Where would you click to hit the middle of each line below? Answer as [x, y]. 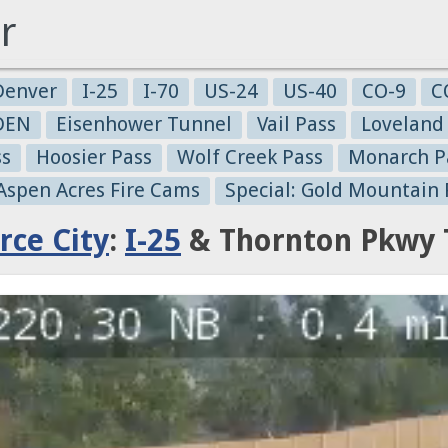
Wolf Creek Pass [250, 157]
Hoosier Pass [94, 157]
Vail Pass [296, 124]
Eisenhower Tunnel [144, 124]
